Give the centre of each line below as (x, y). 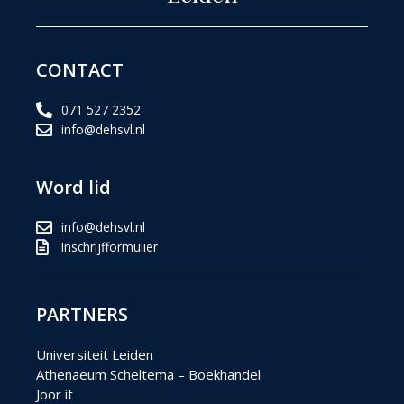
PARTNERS (82, 314)
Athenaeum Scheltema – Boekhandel (148, 374)
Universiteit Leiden (95, 354)
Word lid (73, 187)
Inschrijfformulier (109, 246)
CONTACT (80, 69)
